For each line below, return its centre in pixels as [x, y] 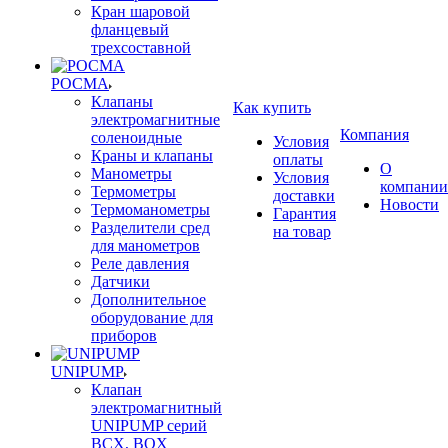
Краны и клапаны [152, 155]
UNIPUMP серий [149, 425]
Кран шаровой [140, 11]
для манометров [145, 245]
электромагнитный [156, 407]
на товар [302, 231]
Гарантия [304, 213]
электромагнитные [155, 119]
